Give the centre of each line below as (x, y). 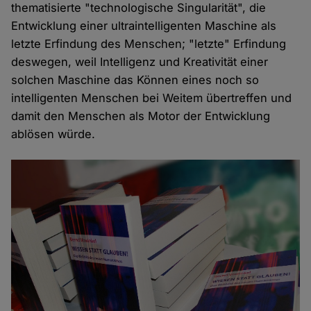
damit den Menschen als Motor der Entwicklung (141, 116)
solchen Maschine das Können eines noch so (135, 80)
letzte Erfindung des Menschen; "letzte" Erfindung (149, 44)
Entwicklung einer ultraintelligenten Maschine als (144, 26)
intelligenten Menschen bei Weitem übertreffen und (152, 98)
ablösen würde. (53, 134)
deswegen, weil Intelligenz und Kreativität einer (140, 62)
